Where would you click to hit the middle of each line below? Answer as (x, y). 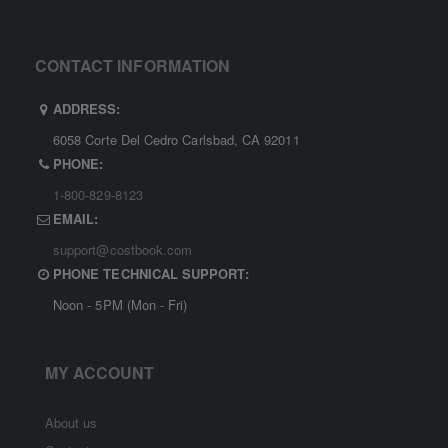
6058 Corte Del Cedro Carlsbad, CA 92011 (176, 140)
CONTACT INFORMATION (132, 66)
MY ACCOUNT (99, 372)
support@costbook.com (123, 250)
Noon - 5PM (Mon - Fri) (120, 305)
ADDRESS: (87, 109)
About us (71, 422)
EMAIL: (76, 219)
